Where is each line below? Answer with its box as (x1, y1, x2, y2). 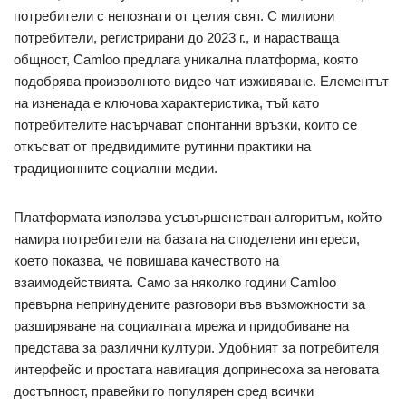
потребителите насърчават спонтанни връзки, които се (14, 116, 357, 132)
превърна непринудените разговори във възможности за (14, 295, 365, 312)
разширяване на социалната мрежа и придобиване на (14, 317, 349, 333)
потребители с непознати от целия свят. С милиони (14, 7, 334, 24)
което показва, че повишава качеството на (14, 252, 279, 268)
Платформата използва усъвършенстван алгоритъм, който (14, 208, 382, 225)
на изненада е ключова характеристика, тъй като (14, 94, 319, 111)
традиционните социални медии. (14, 159, 217, 176)
